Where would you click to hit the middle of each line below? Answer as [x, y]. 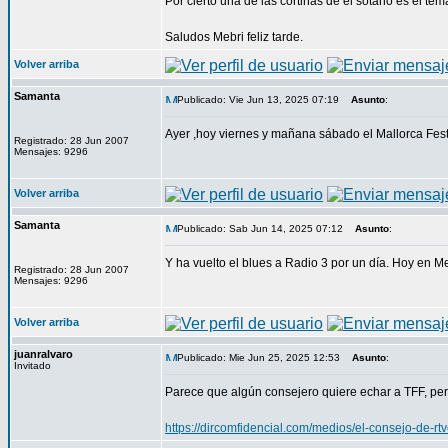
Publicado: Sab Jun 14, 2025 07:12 [260, 228]
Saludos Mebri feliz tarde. [234, 37]
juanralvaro [43, 354]
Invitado [32, 365]
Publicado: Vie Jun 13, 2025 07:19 [258, 99]
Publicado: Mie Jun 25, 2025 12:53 [258, 357]
